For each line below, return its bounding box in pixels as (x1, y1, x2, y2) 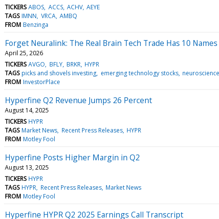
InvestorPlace (23, 77, 61, 86)
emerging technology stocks (100, 68, 178, 77)
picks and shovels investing (22, 68, 97, 77)
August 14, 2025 (5, 106, 49, 114)
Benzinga (23, 20, 49, 29)
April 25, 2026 (5, 48, 43, 57)
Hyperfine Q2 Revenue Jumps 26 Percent (5, 94, 152, 106)
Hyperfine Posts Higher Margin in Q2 (5, 152, 140, 163)
